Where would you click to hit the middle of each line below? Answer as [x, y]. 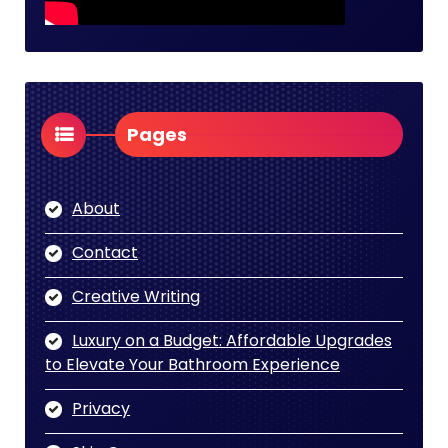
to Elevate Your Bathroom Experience [192, 365]
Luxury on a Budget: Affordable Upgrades [232, 341]
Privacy [101, 409]
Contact [105, 253]
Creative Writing [136, 297]
